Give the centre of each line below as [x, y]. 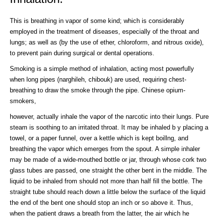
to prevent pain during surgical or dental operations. [82, 53]
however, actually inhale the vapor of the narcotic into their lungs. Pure [109, 116]
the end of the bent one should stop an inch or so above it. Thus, [101, 202]
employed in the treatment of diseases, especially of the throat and [104, 31]
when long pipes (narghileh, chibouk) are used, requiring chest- [98, 79]
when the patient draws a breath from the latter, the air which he [99, 213]
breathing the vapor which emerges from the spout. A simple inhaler [105, 149]
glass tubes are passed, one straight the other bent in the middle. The [108, 170]
